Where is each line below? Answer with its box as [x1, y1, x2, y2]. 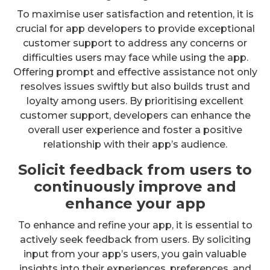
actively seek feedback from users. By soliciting [19, 233, 251, 245]
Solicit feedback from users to [18, 160, 252, 178]
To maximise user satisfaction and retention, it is [16, 8, 254, 20]
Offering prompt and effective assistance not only [13, 66, 257, 78]
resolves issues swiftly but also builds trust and [20, 80, 250, 92]
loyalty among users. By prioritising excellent [27, 95, 243, 107]
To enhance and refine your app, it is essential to [17, 219, 253, 231]
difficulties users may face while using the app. [22, 51, 248, 63]
